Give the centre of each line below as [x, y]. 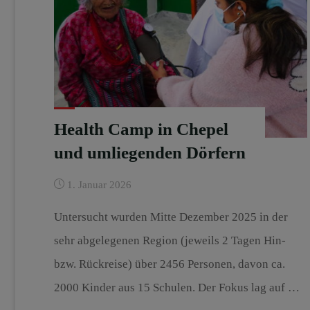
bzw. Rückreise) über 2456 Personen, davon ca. [169, 264]
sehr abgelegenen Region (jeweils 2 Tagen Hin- [170, 240]
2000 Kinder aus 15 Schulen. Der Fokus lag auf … [176, 287]
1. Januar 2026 [99, 185]
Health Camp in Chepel [141, 129]
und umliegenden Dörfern [149, 152]
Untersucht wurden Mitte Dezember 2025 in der [171, 217]
